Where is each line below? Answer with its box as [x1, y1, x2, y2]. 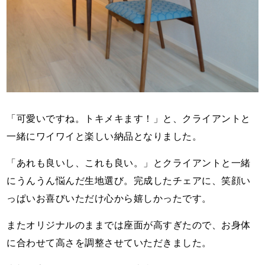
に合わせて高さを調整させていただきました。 [7, 238, 212, 248]
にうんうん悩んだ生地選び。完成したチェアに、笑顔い [7, 176, 251, 186]
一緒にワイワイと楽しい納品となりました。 [7, 131, 202, 142]
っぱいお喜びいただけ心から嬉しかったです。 [7, 193, 212, 204]
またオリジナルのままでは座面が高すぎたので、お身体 [7, 220, 251, 231]
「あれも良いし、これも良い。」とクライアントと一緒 [7, 158, 251, 169]
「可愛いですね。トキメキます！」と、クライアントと [7, 114, 251, 124]
